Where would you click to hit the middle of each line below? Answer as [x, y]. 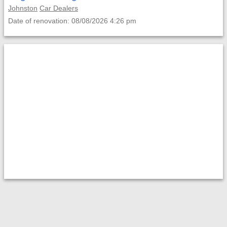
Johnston [23, 8]
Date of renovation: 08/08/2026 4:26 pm [72, 21]
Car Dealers [59, 8]
